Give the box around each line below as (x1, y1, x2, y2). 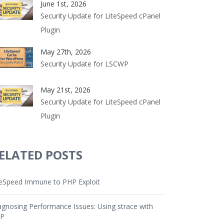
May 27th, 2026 (40, 46, 91, 56)
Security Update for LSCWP (40, 58, 128, 68)
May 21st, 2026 (40, 85, 90, 94)
